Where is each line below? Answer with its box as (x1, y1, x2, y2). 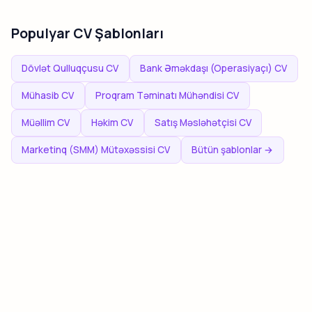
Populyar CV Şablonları (11, 24, 164, 42)
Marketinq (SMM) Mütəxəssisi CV (22, 143, 171, 156)
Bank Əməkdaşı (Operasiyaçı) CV (140, 61, 288, 75)
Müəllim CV (22, 116, 70, 129)
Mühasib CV (22, 88, 75, 102)
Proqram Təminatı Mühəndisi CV (95, 88, 240, 102)
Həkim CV (91, 116, 134, 129)
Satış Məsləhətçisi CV (154, 116, 251, 129)
